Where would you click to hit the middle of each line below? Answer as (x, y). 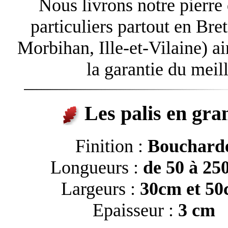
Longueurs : (96, 168)
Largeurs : (101, 189)
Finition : (111, 146)
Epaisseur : (135, 210)
